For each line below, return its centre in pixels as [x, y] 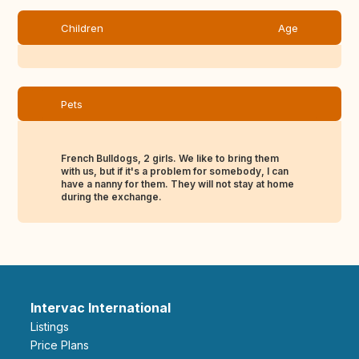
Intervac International [101, 308]
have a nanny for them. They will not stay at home [177, 184]
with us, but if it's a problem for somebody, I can [175, 171]
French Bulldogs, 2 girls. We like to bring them [170, 159]
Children [82, 28]
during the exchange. [111, 197]
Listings [52, 327]
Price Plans [63, 345]
